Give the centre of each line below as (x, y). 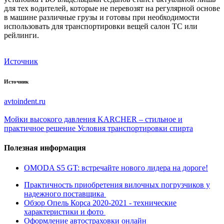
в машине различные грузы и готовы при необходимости (102, 17)
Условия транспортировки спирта (135, 128)
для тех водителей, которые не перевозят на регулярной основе (112, 8)
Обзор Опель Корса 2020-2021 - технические (100, 202)
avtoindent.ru (25, 101)
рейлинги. (21, 35)
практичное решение (40, 128)
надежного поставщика (65, 193)
